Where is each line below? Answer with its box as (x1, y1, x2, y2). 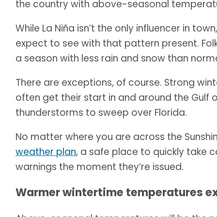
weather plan (15, 145, 76, 159)
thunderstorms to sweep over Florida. (15, 106, 187, 120)
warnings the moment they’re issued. (15, 160, 184, 174)
